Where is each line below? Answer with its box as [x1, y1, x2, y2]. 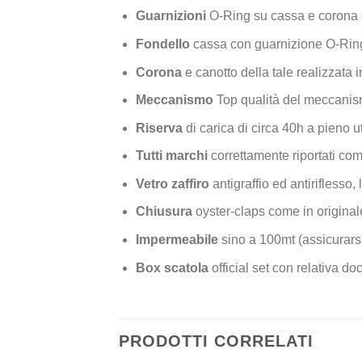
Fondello [135, 36, 190, 51]
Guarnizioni [135, 9, 206, 23]
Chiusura [135, 204, 192, 219]
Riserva [135, 120, 183, 135]
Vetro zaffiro [135, 176, 209, 191]
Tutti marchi [135, 149, 211, 163]
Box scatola [135, 260, 208, 275]
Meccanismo [135, 93, 213, 107]
